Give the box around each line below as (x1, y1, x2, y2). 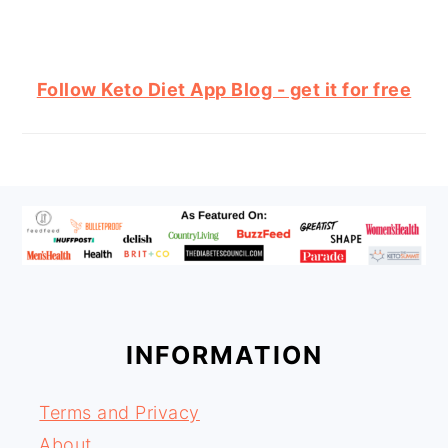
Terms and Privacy (39, 402, 200, 424)
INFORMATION (125, 340, 323, 371)
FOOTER (21, 205, 159, 240)
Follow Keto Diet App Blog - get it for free (36, 79, 412, 100)
